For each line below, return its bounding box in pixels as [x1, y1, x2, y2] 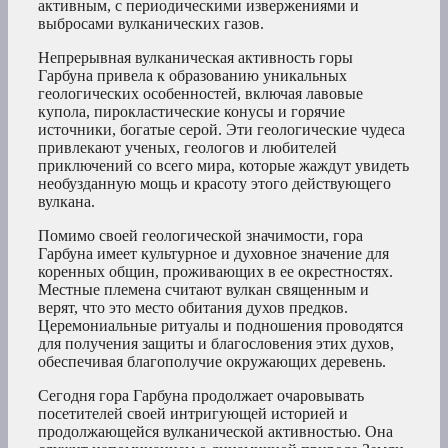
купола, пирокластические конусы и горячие [38, 103, 345, 121]
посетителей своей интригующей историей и [38, 405, 348, 423]
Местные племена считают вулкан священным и [38, 281, 369, 299]
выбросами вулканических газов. [38, 15, 264, 33]
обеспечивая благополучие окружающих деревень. [38, 353, 386, 371]
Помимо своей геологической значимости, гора [38, 227, 363, 245]
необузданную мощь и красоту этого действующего [38, 175, 391, 193]
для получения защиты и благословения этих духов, [38, 335, 394, 353]
